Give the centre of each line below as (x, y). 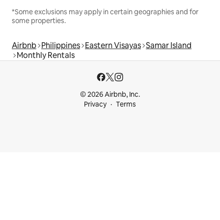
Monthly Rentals (46, 55)
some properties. (39, 21)
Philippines (61, 46)
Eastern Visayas (113, 46)
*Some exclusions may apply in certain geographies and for (105, 12)
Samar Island (169, 46)
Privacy (95, 104)
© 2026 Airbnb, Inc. (110, 95)
